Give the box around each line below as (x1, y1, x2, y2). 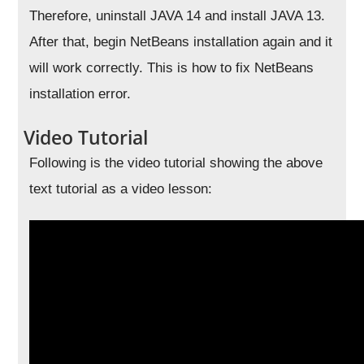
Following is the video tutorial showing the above (29, 154, 323, 171)
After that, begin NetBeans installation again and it (29, 33, 333, 50)
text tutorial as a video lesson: (29, 180, 213, 197)
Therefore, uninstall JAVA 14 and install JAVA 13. (29, 7, 326, 24)
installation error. (29, 85, 132, 102)
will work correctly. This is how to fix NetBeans (29, 59, 314, 76)
